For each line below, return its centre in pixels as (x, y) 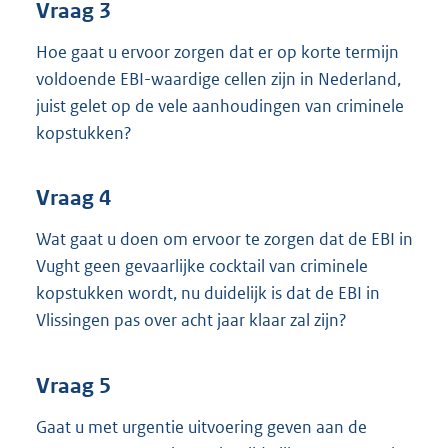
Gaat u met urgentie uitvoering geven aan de (201, 426)
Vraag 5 (73, 385)
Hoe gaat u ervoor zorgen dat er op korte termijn (217, 51)
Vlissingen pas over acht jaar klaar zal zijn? (191, 320)
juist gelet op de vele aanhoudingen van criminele (220, 105)
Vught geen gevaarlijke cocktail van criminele (202, 266)
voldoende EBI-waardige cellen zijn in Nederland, (218, 78)
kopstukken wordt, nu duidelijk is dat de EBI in (208, 293)
